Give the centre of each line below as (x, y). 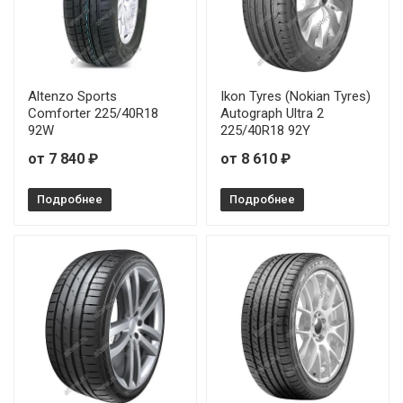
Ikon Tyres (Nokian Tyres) (296, 96)
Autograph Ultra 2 (272, 113)
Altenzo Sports (72, 96)
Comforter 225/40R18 (93, 113)
